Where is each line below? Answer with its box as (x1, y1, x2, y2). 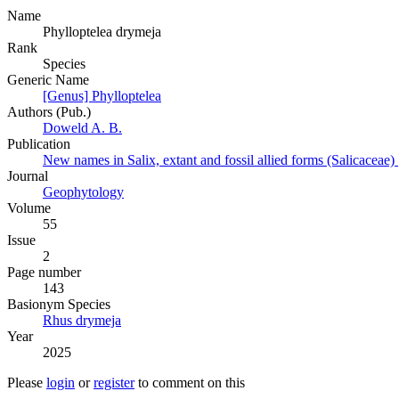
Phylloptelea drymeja (43, 24, 161, 40)
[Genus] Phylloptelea (43, 88, 161, 104)
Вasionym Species (7, 297, 110, 313)
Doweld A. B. (43, 120, 122, 136)
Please (7, 375, 46, 391)
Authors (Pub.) (7, 104, 91, 120)
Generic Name (7, 72, 89, 88)
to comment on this (134, 375, 245, 391)
